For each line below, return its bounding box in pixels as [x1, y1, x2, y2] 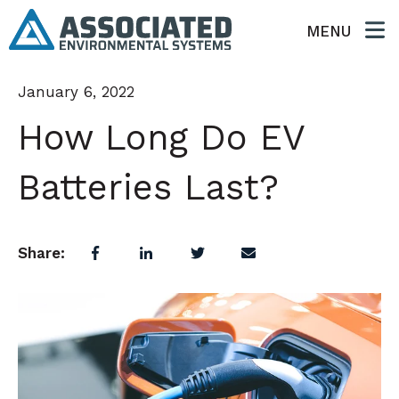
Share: [18, 243, 65, 262]
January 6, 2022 [18, 83, 134, 101]
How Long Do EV [18, 117, 305, 159]
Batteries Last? [18, 167, 279, 208]
